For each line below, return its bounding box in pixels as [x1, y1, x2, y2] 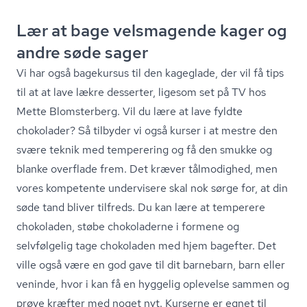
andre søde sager [16, 42, 148, 64]
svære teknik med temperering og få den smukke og [16, 143, 272, 158]
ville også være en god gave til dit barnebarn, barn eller [16, 258, 285, 273]
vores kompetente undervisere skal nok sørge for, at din [16, 181, 288, 196]
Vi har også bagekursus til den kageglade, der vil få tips [16, 66, 284, 81]
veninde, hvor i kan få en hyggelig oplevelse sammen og [16, 277, 289, 292]
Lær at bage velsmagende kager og [16, 20, 287, 42]
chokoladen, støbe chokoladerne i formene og [16, 219, 239, 234]
